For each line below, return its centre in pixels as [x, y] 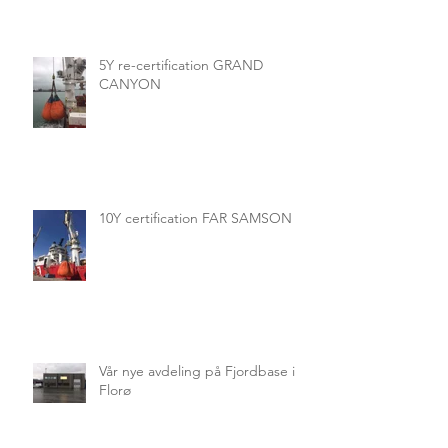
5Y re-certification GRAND [181, 64]
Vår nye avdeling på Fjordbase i [197, 370]
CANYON [130, 83]
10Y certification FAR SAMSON [195, 217]
